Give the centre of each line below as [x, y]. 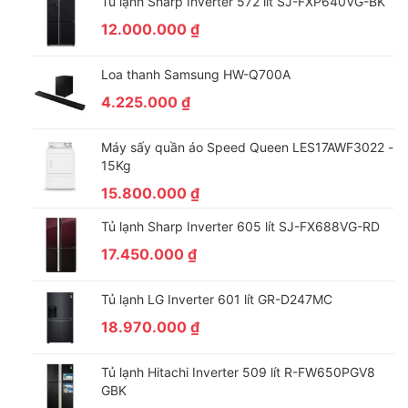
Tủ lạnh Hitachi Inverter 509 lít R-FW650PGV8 [238, 372]
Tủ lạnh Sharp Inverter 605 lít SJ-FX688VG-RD [240, 227]
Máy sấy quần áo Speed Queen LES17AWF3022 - [247, 148]
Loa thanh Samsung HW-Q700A [195, 75]
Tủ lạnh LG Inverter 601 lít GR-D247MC [216, 300]
